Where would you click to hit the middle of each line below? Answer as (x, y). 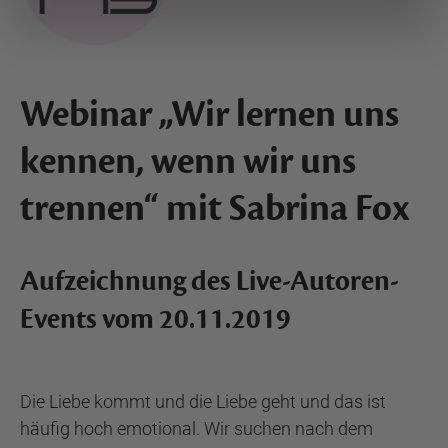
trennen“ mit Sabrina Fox (214, 208)
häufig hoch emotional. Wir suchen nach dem (196, 428)
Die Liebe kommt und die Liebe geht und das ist (203, 401)
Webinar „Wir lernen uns (209, 114)
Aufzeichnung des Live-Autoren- (209, 281)
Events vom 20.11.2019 (155, 319)
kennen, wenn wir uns (188, 161)
